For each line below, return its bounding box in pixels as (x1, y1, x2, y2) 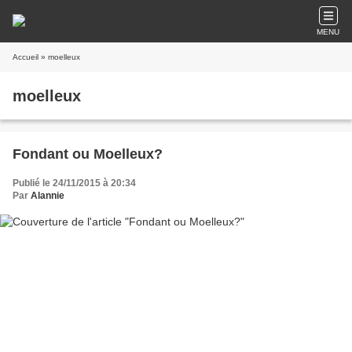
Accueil (13, 53, 38, 61)
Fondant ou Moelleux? (13, 146, 163, 162)
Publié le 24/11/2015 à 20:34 (13, 178, 136, 189)
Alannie (31, 190, 64, 201)
